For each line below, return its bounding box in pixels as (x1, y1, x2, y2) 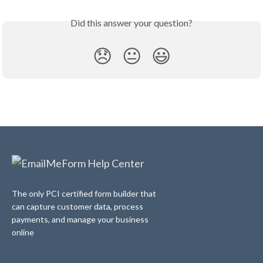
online (12, 227, 34, 237)
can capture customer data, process (12, 201, 143, 211)
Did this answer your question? (70, 17, 193, 29)
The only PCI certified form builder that (12, 188, 156, 198)
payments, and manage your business (12, 214, 149, 224)
